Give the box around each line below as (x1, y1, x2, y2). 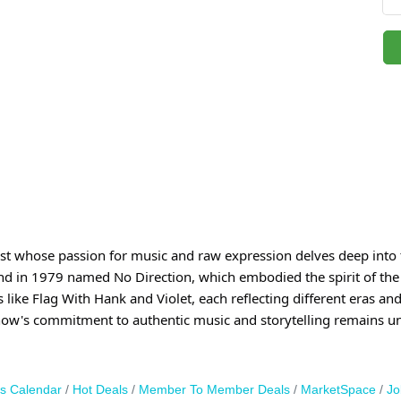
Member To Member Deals (138, 382, 290, 397)
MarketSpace (300, 382, 376, 397)
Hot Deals (72, 382, 128, 397)
